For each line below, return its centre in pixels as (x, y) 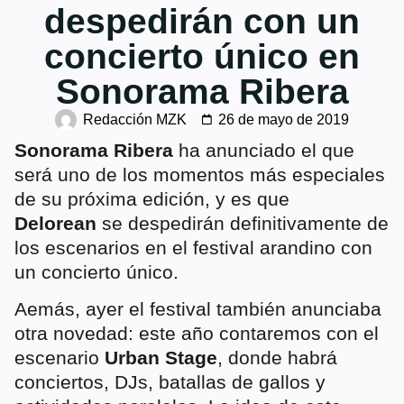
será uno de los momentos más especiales (200, 174)
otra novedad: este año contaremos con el (197, 334)
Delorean (55, 223)
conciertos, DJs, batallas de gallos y (170, 382)
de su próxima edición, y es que (152, 198)
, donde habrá (277, 358)
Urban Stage (161, 358)
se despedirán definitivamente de (243, 223)
